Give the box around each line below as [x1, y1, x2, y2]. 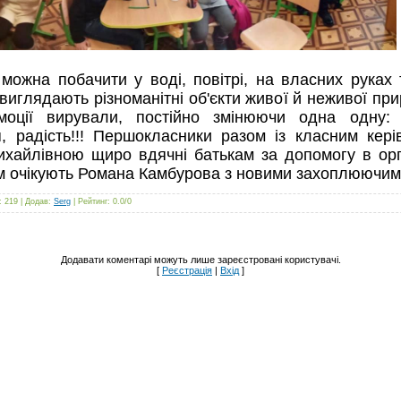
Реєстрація [162, 264, 212, 276]
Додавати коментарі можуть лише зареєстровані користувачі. [60, 253, 341, 265]
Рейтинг [78, 196, 107, 206]
